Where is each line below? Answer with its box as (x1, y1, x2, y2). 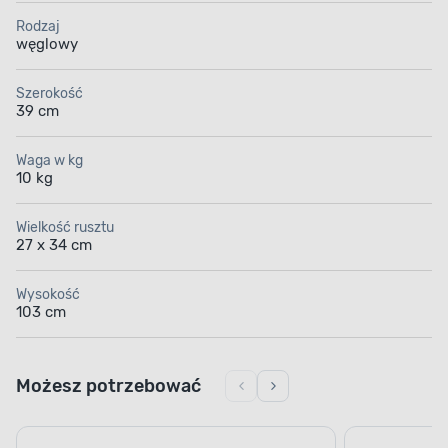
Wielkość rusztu (16, 219, 114, 237)
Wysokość (16, 286, 80, 304)
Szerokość (16, 85, 83, 103)
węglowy (16, 35, 78, 54)
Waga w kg (16, 152, 83, 170)
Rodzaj (16, 18, 60, 36)
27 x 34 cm (16, 236, 92, 255)
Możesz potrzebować (16, 375, 201, 398)
